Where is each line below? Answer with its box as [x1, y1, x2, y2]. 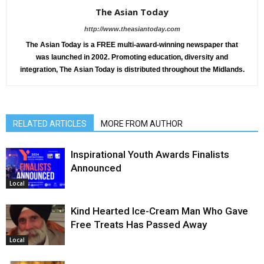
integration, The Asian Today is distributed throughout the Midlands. [19, 65, 245, 74]
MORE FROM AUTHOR [101, 118, 183, 128]
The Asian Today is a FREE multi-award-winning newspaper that [26, 40, 238, 49]
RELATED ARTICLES [13, 118, 87, 128]
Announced [71, 161, 121, 174]
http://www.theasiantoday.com [84, 25, 180, 32]
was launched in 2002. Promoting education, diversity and [36, 52, 228, 61]
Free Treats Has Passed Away [71, 218, 207, 230]
